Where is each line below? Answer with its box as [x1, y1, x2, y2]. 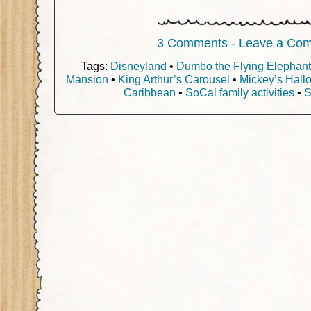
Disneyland [110, 59, 167, 72]
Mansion [66, 72, 108, 85]
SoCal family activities [185, 85, 294, 99]
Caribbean [123, 85, 176, 99]
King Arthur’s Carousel [118, 72, 230, 85]
